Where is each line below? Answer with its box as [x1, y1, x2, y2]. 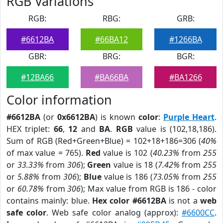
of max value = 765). [6, 147, 86, 158]
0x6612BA [57, 111, 95, 122]
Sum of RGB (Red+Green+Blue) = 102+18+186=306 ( [6, 135, 201, 146]
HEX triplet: [6, 123, 54, 134]
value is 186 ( [101, 171, 153, 182]
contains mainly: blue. [6, 195, 92, 206]
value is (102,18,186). [132, 123, 217, 134]
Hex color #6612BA [92, 195, 166, 206]
